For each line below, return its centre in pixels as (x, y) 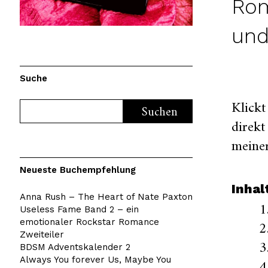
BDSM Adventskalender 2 (75, 247)
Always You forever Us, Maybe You (95, 259)
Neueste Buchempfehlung (77, 170)
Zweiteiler (42, 234)
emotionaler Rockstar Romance (89, 222)
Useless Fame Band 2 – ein (79, 209)
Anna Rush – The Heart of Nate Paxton (106, 197)
